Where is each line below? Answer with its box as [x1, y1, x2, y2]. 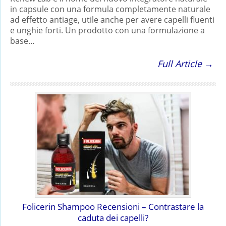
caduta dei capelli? [78, 211, 148, 223]
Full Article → [157, 57, 213, 70]
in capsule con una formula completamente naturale [10, 3, 210, 15]
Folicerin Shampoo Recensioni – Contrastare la [22, 200, 204, 212]
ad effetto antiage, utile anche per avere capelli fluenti [10, 14, 214, 25]
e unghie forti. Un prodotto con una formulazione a [10, 24, 205, 36]
